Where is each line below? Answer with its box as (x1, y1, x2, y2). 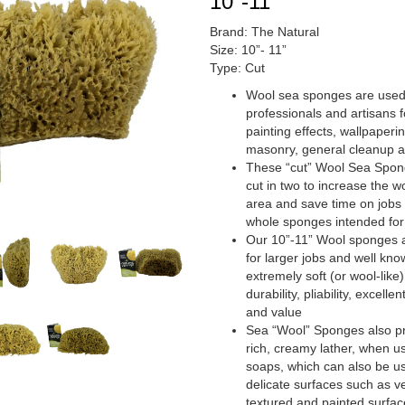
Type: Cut (210, 61, 266, 75)
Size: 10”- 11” (210, 42, 287, 57)
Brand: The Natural (210, 24, 320, 39)
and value (246, 305, 303, 319)
